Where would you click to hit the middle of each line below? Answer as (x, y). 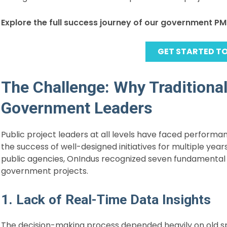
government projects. (45, 171)
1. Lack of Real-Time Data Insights (106, 199)
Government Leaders (77, 108)
